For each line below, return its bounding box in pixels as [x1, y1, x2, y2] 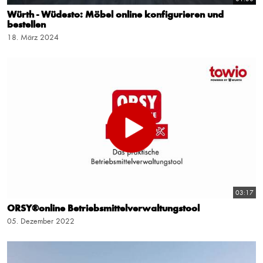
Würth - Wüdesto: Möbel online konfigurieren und [7, 10, 224, 20]
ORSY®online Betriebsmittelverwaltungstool [7, 204, 200, 214]
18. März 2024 [7, 33, 59, 42]
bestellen [7, 20, 46, 30]
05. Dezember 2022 [7, 217, 75, 226]
